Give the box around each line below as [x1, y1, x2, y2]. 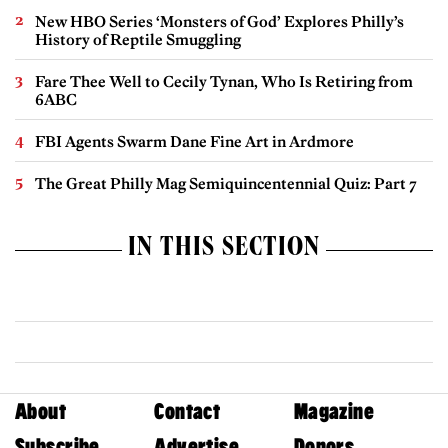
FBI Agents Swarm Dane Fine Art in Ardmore [35, 132, 354, 152]
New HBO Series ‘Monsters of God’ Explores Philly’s [35, 12, 404, 32]
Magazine [293, 399, 375, 425]
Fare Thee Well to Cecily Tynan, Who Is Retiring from [35, 72, 413, 92]
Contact [154, 399, 221, 425]
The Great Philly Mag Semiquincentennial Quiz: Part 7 [35, 174, 417, 194]
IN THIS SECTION [128, 236, 320, 265]
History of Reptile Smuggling [35, 30, 241, 50]
